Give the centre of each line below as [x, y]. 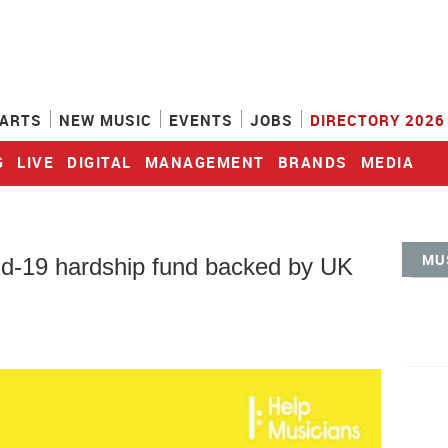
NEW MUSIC [105, 120]
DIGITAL [99, 162]
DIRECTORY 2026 [377, 120]
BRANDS [312, 162]
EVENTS [201, 120]
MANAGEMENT [204, 162]
